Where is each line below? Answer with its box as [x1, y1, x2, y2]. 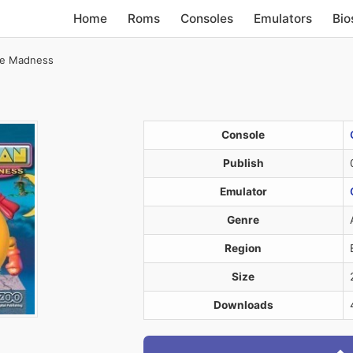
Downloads [213, 299, 273, 311]
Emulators [254, 10, 313, 26]
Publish [222, 157, 264, 169]
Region [225, 242, 262, 255]
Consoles [180, 10, 234, 26]
